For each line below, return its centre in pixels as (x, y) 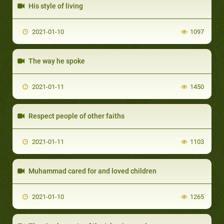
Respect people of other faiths (76, 116)
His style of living (55, 6)
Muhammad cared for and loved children (92, 171)
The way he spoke (56, 61)
